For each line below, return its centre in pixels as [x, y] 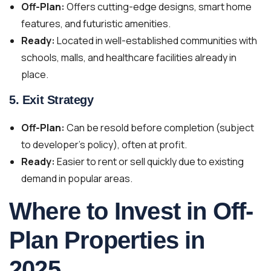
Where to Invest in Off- [131, 211]
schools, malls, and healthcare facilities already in [129, 57]
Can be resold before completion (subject [159, 128]
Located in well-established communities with [156, 41]
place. [35, 74]
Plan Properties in [107, 240]
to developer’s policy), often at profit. [104, 145]
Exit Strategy [58, 100]
